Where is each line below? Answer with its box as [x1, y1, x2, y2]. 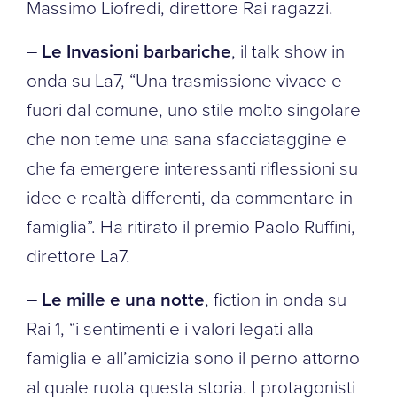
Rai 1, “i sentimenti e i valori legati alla [27, 315, 314, 340]
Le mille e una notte [42, 285, 205, 312]
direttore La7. [27, 242, 130, 268]
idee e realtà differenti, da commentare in [27, 183, 353, 209]
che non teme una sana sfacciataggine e [27, 125, 346, 151]
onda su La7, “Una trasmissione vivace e [27, 66, 342, 92]
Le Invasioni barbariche [42, 37, 231, 64]
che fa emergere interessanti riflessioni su [27, 154, 358, 180]
